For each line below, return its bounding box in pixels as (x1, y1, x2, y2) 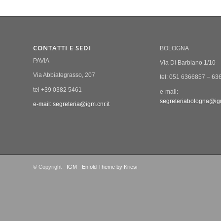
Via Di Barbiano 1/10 (159, 59, 216, 67)
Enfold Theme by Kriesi (82, 163, 137, 170)
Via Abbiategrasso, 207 (33, 72, 95, 79)
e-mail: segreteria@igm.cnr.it (33, 100, 110, 108)
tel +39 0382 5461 (33, 86, 82, 93)
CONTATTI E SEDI (33, 43, 91, 52)
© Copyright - (33, 163, 67, 170)
